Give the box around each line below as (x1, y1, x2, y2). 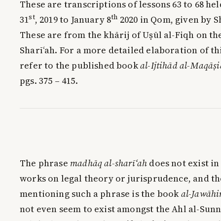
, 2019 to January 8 (35, 13, 111, 26)
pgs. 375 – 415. (20, 74, 78, 87)
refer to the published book (20, 59, 141, 72)
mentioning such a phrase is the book (20, 187, 181, 200)
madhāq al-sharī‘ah (70, 156, 147, 169)
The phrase (20, 156, 70, 169)
